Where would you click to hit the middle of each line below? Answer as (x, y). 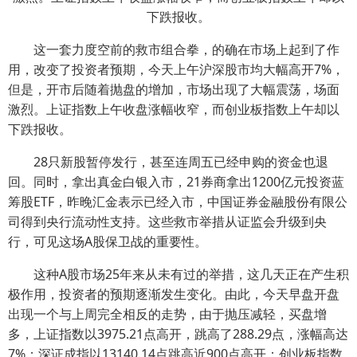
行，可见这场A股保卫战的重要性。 (108, 241)
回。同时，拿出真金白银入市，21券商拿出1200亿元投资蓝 (176, 182)
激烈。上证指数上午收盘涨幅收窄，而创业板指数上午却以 (174, 109)
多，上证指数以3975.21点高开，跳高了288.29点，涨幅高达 (178, 334)
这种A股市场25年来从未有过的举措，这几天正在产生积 (178, 274)
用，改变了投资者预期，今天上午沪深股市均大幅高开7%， (176, 69)
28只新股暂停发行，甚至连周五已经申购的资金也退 (168, 162)
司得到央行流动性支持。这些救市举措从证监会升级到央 (167, 222)
